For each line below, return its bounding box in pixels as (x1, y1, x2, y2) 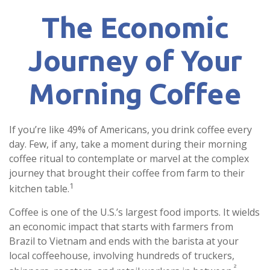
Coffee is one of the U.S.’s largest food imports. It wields (9, 206, 260, 219)
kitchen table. (9, 182, 69, 196)
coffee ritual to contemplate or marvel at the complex (9, 152, 249, 165)
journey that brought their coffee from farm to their (9, 166, 245, 180)
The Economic (42, 11, 228, 43)
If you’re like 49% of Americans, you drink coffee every (9, 123, 252, 136)
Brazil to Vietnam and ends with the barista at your (9, 234, 239, 248)
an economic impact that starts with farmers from (9, 220, 233, 234)
